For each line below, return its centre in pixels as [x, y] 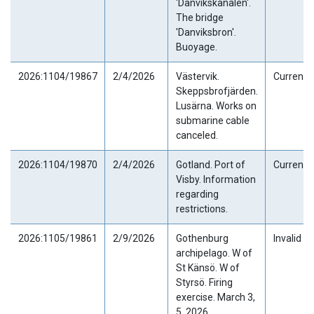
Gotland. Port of [210, 164]
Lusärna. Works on [216, 105]
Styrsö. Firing [204, 282]
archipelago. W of [214, 253]
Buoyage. [196, 47]
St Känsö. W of [207, 267]
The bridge [199, 17]
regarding [197, 194]
